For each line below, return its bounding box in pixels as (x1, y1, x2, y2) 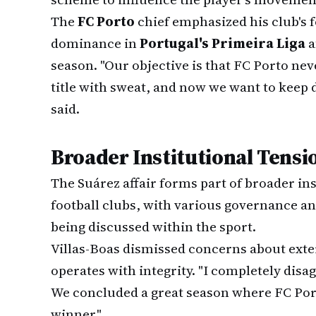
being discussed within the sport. (51, 217, 256, 236)
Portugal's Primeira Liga (140, 34, 305, 52)
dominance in (51, 34, 140, 52)
